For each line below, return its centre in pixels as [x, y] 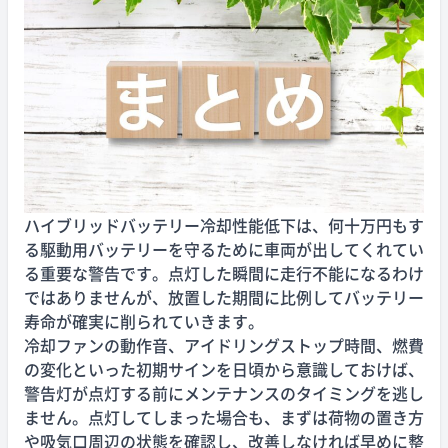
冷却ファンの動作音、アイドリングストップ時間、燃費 [224, 344]
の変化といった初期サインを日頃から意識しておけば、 [224, 368]
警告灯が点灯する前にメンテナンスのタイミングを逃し [224, 392]
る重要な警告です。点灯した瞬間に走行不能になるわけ [224, 272]
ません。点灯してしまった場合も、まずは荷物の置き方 [224, 416]
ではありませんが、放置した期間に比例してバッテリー [224, 296]
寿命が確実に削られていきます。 [144, 320]
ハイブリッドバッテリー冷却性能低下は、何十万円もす [224, 224]
